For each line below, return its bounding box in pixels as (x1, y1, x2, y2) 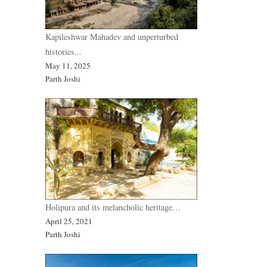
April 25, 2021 (45, 216, 92, 227)
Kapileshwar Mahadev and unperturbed (45, 31, 178, 43)
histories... (45, 46, 82, 58)
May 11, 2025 (45, 60, 91, 72)
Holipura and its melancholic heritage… (45, 201, 181, 213)
